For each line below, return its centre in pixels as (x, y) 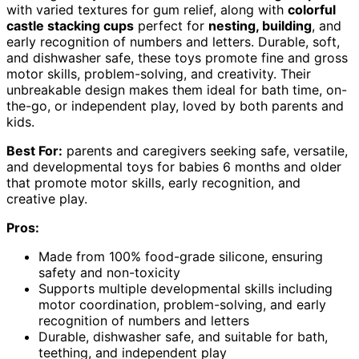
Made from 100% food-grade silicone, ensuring (181, 257)
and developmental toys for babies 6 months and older (174, 167)
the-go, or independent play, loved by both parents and (175, 106)
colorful (312, 10)
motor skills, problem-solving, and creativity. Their (159, 74)
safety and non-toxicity (109, 273)
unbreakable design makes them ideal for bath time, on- (177, 90)
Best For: (34, 151)
